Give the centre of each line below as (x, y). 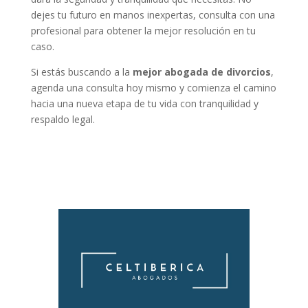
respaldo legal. (63, 120)
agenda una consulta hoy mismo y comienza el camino (153, 88)
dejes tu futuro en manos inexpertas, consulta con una (153, 15)
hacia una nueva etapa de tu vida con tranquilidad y (144, 104)
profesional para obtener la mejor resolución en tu (143, 31)
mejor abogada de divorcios (201, 72)
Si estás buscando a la (81, 72)
